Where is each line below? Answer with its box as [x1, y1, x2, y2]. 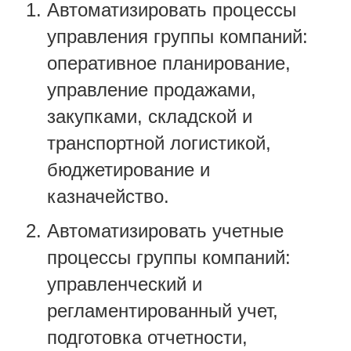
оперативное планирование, [47, 52, 291, 74]
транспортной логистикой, [47, 132, 271, 154]
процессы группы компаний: [47, 247, 291, 268]
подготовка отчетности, [47, 327, 248, 348]
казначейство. [47, 186, 169, 207]
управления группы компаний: [47, 26, 308, 47]
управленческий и [47, 273, 202, 295]
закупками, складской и [47, 106, 252, 127]
